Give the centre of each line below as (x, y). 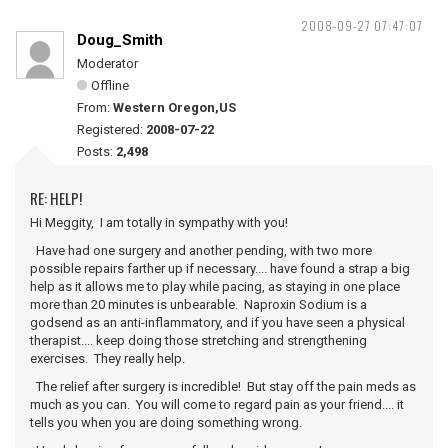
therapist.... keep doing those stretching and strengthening (198, 340)
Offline (110, 85)
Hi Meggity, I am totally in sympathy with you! (159, 222)
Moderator (107, 63)
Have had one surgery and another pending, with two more (201, 250)
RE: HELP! (56, 198)
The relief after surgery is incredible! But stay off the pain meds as (223, 386)
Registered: (111, 129)
